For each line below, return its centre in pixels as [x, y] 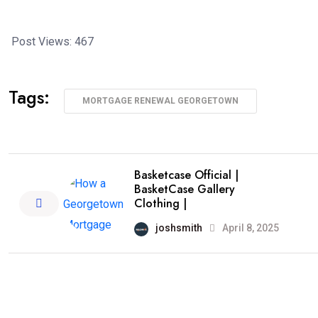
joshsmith [179, 228]
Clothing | [160, 204]
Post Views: [42, 42]
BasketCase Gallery [185, 190]
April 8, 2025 [250, 228]
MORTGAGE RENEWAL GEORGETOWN [160, 100]
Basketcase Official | [186, 175]
